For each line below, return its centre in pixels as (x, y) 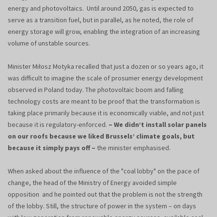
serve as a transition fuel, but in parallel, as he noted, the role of (101, 20)
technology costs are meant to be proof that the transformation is (104, 101)
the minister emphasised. (133, 148)
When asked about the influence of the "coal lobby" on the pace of (104, 171)
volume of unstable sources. (49, 43)
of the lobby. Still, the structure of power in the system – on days (102, 206)
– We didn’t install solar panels (158, 125)
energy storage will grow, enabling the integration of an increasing (104, 32)
